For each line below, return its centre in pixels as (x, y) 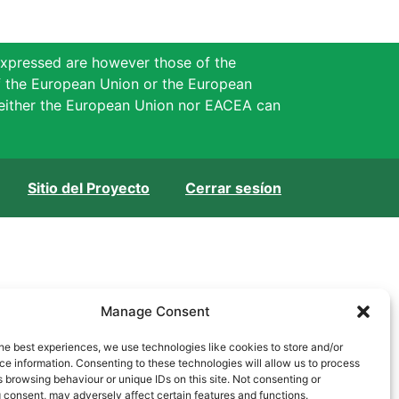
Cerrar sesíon (233, 188)
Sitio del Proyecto (88, 188)
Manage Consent (156, 311)
